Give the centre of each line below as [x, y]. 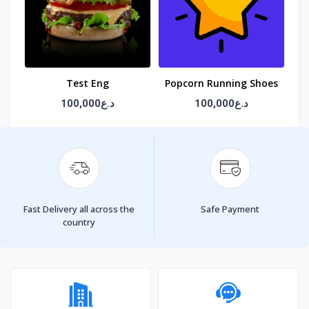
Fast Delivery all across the [79, 209]
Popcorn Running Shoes [221, 83]
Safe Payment [230, 209]
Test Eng [88, 83]
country [79, 222]
